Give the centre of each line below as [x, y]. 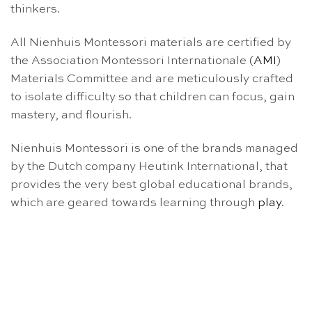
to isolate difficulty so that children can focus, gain [153, 97]
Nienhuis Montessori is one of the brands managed [154, 148]
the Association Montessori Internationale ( [132, 61]
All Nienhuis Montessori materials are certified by [151, 43]
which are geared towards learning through [134, 203]
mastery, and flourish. [71, 116]
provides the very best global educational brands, [151, 185]
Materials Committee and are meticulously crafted [152, 79]
